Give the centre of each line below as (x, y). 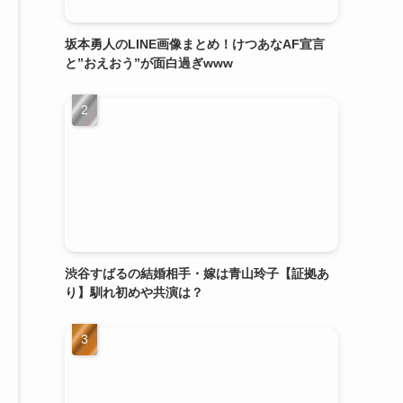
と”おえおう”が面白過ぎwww (149, 63)
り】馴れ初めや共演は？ (134, 292)
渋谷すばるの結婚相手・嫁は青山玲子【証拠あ (197, 273)
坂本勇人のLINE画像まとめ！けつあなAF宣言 (195, 44)
